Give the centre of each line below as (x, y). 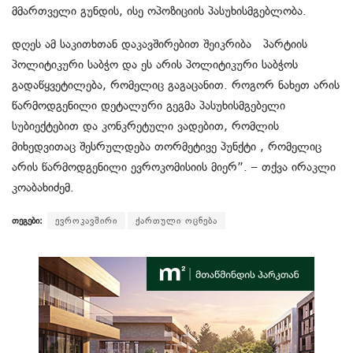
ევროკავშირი (86, 221)
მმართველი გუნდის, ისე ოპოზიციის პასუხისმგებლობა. (159, 11)
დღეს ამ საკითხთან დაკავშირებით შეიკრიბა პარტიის (160, 45)
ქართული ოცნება (176, 221)
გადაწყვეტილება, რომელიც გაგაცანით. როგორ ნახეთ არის (176, 85)
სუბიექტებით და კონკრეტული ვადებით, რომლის (145, 126)
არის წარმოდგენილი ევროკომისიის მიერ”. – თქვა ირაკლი (174, 167)
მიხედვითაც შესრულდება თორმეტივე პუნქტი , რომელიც (167, 147)
